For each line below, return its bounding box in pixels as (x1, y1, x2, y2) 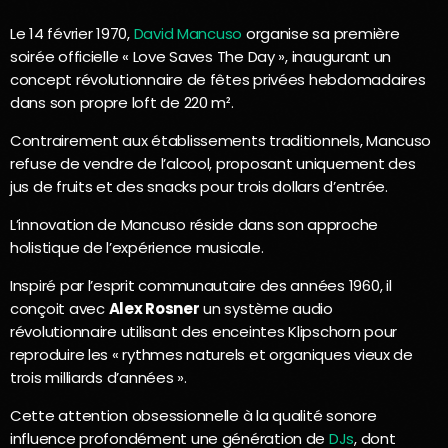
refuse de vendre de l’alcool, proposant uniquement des (10, 152, 416, 174)
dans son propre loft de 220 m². (10, 91, 234, 113)
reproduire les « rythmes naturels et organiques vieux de (10, 343, 413, 365)
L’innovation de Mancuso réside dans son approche (10, 213, 379, 235)
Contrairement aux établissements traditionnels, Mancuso (10, 129, 432, 151)
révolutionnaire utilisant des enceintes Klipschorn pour (10, 320, 398, 342)
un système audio (199, 297, 333, 319)
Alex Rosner (108, 297, 200, 319)
